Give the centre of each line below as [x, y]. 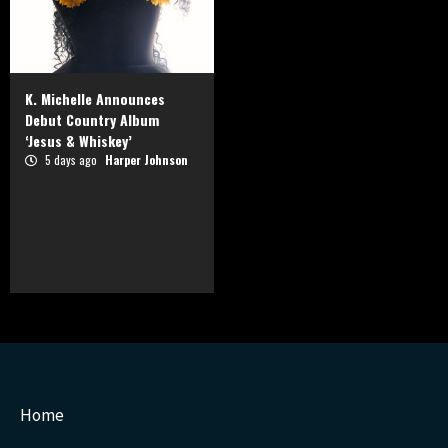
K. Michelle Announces [95, 99]
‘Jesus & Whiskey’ [78, 141]
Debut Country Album [92, 120]
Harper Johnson [146, 160]
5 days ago [71, 160]
